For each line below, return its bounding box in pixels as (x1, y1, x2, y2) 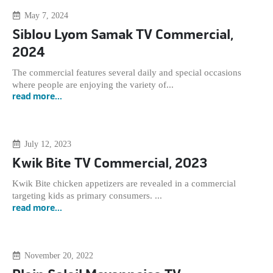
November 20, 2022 (24, 250, 93, 260)
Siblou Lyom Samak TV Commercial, (12, 28, 233, 42)
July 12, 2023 (24, 140, 71, 149)
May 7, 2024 (24, 10, 68, 20)
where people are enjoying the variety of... (12, 79, 174, 90)
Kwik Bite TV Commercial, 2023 (12, 157, 207, 171)
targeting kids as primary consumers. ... (12, 191, 162, 201)
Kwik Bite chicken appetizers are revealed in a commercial (12, 179, 236, 189)
